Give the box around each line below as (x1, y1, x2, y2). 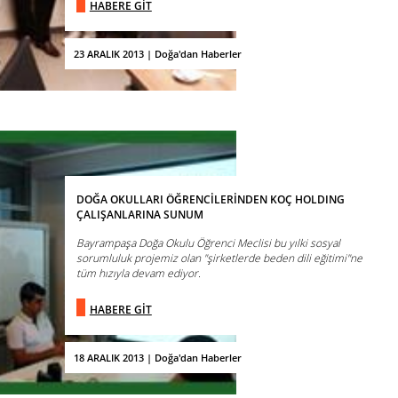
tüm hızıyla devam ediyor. (76, 266, 201, 282)
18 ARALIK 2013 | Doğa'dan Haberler (73, 350, 242, 364)
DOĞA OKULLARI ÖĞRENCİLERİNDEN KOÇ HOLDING (76, 192, 345, 208)
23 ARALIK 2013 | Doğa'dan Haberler (73, 46, 242, 60)
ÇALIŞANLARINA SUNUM (76, 207, 203, 223)
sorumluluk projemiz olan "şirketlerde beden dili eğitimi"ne (76, 251, 362, 267)
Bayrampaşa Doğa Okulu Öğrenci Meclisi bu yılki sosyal (76, 235, 340, 251)
